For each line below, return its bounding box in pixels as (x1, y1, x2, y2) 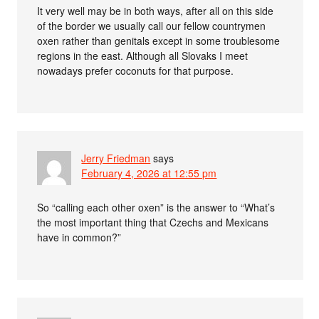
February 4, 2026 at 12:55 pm (81, 165, 217, 180)
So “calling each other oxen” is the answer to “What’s (37, 199, 276, 214)
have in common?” (37, 229, 122, 244)
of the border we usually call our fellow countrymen (37, 18, 266, 33)
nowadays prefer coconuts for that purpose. (37, 63, 234, 78)
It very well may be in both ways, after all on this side (37, 3, 274, 18)
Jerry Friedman (81, 150, 151, 165)
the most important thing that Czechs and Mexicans (37, 214, 269, 229)
